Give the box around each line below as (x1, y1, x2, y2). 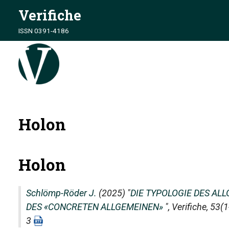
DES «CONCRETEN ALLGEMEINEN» (26, 201, 163, 212)
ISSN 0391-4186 (18, 27, 69, 35)
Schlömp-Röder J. (26, 188, 97, 198)
